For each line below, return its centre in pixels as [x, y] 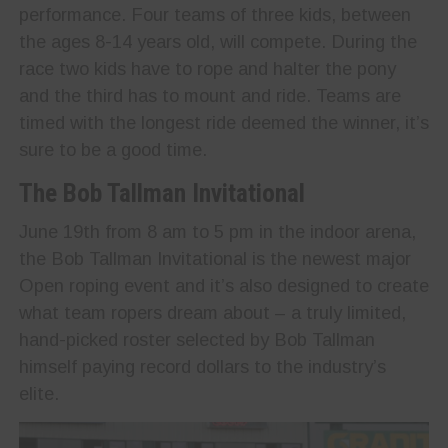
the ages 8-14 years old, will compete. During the [217, 41]
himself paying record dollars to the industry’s [202, 366]
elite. [38, 393]
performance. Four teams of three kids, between [214, 14]
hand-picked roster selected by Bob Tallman [196, 339]
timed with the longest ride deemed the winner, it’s [223, 122]
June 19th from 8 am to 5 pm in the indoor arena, [217, 231]
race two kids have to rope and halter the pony [207, 68]
